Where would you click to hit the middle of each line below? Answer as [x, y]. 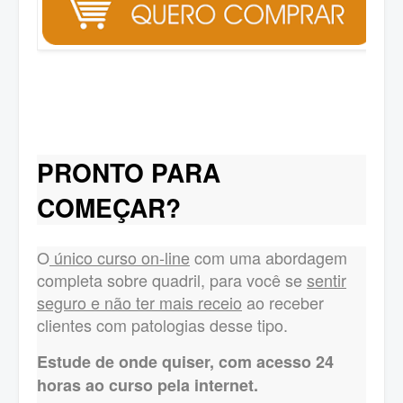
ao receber [283, 302]
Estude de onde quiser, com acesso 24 [185, 362]
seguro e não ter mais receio [139, 302]
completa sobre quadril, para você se [172, 279]
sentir [327, 279]
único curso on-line [120, 257]
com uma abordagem [269, 257]
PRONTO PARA [129, 172]
